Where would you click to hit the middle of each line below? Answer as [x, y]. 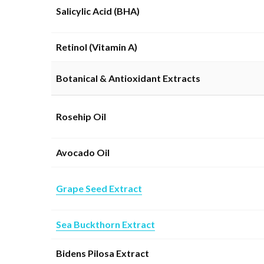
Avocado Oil [83, 152]
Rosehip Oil [81, 116]
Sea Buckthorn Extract [105, 224]
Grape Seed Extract [99, 188]
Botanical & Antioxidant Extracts [128, 78]
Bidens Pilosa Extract [103, 253]
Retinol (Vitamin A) [97, 47]
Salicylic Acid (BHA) [98, 11]
